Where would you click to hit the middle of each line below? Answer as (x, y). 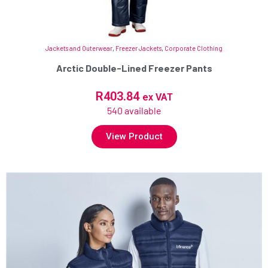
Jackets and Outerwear (79, 48)
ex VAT (157, 98)
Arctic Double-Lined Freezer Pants (134, 68)
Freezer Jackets (138, 48)
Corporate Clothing (194, 48)
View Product (134, 137)
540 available (134, 111)
